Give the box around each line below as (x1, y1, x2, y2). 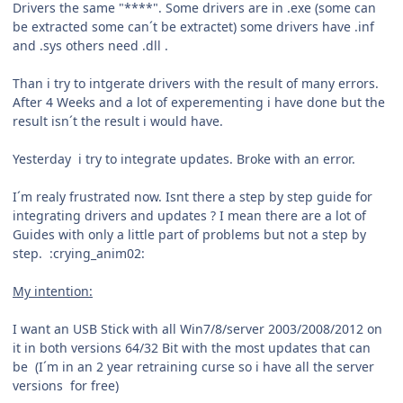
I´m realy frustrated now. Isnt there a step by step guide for (13, 188, 372, 206)
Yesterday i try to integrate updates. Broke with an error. (13, 150, 355, 168)
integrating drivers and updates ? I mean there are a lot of (13, 207, 366, 225)
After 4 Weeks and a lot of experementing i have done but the (13, 94, 385, 112)
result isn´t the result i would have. (13, 112, 223, 130)
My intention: (13, 282, 93, 300)
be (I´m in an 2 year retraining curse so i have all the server (13, 358, 374, 376)
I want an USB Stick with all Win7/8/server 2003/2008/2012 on (13, 320, 382, 338)
